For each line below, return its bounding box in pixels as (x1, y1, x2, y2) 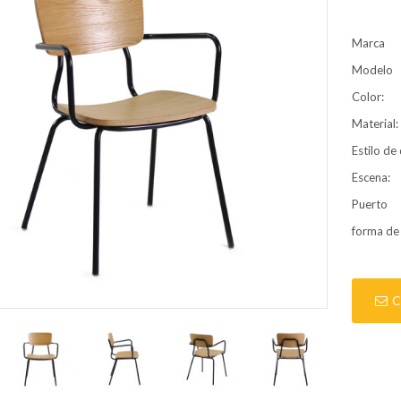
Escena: (352, 169, 391, 184)
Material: (352, 115, 399, 131)
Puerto (352, 196, 388, 211)
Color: (352, 89, 385, 104)
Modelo (352, 62, 394, 77)
